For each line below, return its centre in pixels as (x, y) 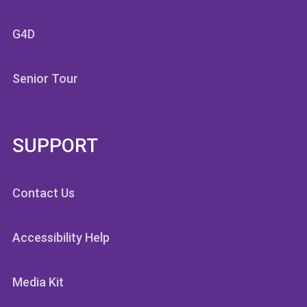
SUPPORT (55, 145)
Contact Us (44, 193)
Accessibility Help (61, 237)
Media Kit (38, 282)
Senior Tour (45, 78)
